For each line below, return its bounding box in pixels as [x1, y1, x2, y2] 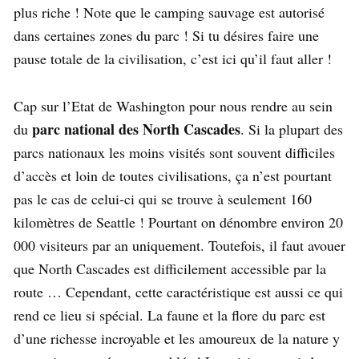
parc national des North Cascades [32, 119, 240, 140]
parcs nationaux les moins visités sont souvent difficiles [14, 143, 335, 163]
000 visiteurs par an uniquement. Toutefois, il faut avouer [14, 236, 345, 256]
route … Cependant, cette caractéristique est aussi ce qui [14, 282, 343, 302]
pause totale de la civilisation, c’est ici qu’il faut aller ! [14, 49, 332, 69]
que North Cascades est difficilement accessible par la [14, 259, 326, 279]
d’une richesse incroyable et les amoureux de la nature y [14, 329, 340, 349]
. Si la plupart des [240, 119, 343, 139]
